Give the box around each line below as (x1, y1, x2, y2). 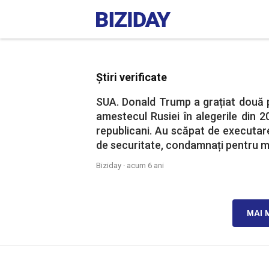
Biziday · (96, 161, 127, 170)
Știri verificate (96, 71, 167, 83)
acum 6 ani (127, 161, 164, 170)
